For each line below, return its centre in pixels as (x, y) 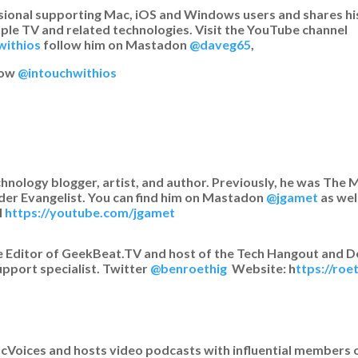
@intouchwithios (67, 72)
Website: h (261, 268)
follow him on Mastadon (115, 44)
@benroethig (189, 268)
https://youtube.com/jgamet (90, 212)
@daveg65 (220, 44)
